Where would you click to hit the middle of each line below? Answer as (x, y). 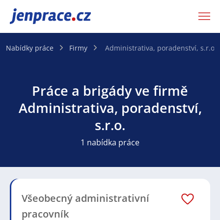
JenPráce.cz (35, 16)
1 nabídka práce (110, 142)
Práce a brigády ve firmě (110, 90)
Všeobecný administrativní (85, 198)
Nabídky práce (30, 48)
